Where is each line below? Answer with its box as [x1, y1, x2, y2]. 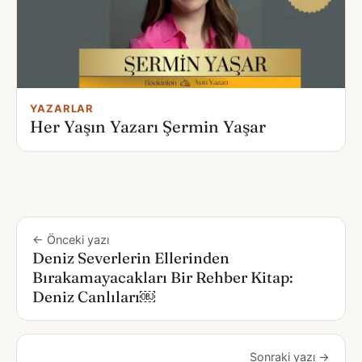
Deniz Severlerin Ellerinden [32, 248, 229, 267]
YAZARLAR [30, 101, 95, 115]
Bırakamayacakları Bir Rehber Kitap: [32, 267, 293, 287]
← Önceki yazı [32, 232, 109, 246]
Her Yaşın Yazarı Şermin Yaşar [30, 116, 266, 137]
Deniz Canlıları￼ [32, 287, 155, 306]
